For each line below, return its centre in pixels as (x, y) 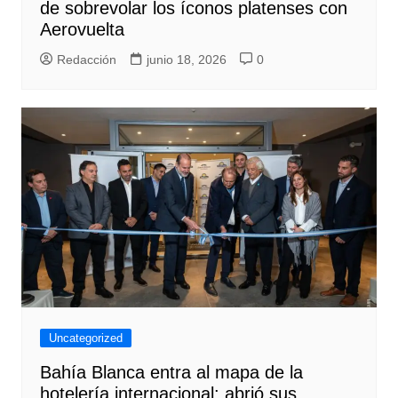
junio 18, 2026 (186, 60)
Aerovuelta (82, 30)
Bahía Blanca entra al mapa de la (171, 373)
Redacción (86, 60)
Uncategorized (85, 338)
